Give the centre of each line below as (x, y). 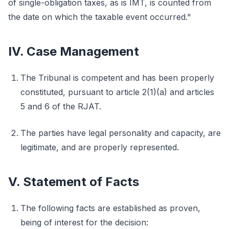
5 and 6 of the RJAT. (61, 106)
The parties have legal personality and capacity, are (121, 133)
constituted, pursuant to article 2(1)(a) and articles (117, 92)
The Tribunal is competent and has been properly (117, 78)
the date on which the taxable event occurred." (100, 17)
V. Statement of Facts (74, 182)
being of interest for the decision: (84, 222)
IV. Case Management (74, 51)
